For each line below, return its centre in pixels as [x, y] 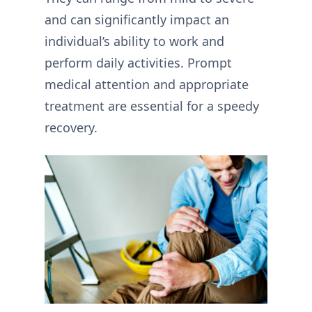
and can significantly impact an [137, 19]
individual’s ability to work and [134, 41]
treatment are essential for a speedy [152, 106]
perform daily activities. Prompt [138, 63]
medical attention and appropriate [147, 84]
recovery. [71, 127]
